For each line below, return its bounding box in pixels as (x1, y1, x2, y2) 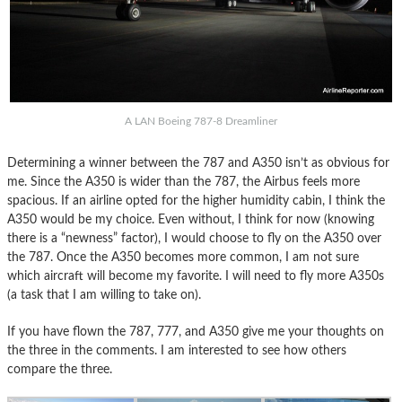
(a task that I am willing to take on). (7, 288, 201, 302)
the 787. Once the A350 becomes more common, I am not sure (7, 250, 359, 265)
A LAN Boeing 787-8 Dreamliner (125, 116, 277, 127)
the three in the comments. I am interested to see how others (7, 344, 346, 358)
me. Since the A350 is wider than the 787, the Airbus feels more (7, 175, 360, 189)
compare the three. (7, 363, 112, 377)
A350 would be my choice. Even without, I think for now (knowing (7, 213, 374, 227)
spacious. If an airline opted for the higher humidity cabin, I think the (7, 194, 385, 208)
